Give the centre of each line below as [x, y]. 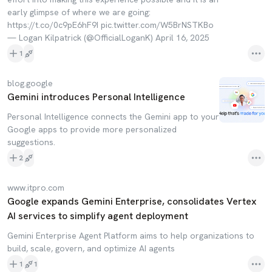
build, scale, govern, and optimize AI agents [91, 248]
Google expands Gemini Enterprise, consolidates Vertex [132, 201]
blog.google [30, 83]
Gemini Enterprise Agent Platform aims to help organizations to [131, 236]
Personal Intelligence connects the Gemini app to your [113, 117]
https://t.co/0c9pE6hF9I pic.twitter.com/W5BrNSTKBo [110, 25]
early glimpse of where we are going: [79, 12]
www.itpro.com [36, 188]
